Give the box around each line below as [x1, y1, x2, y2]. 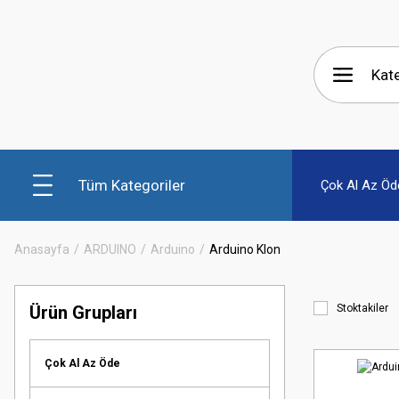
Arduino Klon [209, 242, 281, 256]
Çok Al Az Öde [45, 357, 120, 370]
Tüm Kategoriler [78, 175, 185, 194]
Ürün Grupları [29, 302, 137, 323]
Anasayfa [14, 242, 69, 256]
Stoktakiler [337, 302, 388, 314]
